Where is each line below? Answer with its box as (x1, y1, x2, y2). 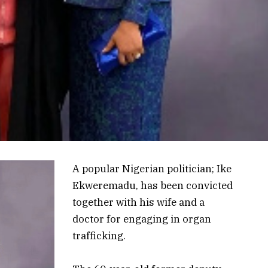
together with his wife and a (72, 195, 205, 209)
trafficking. (72, 229, 126, 242)
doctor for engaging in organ (72, 212, 212, 226)
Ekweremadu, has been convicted (72, 178, 233, 192)
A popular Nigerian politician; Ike (72, 162, 232, 175)
